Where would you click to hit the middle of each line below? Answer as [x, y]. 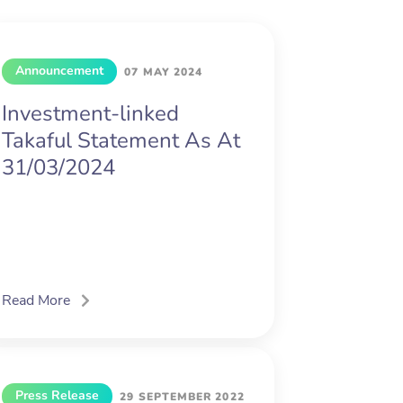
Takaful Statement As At [121, 141]
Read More [36, 301]
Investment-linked [91, 114]
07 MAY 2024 [164, 72]
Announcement [60, 71]
